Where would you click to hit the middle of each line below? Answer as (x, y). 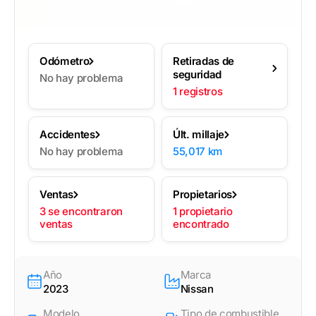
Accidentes (67, 135)
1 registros (198, 92)
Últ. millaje (199, 135)
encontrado (201, 224)
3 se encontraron (81, 212)
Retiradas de (204, 61)
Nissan (197, 289)
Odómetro (65, 61)
